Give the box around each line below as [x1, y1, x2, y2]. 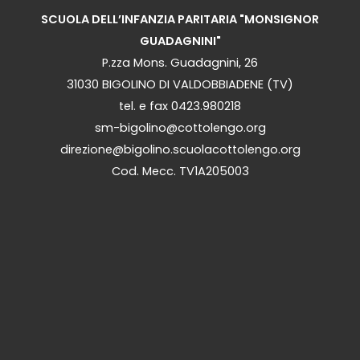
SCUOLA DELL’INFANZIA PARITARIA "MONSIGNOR [41, 11, 319, 28]
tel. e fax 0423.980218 [119, 98, 241, 115]
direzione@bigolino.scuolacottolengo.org [59, 141, 301, 158]
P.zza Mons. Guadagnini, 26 [102, 55, 258, 72]
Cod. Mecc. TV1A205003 [111, 163, 249, 180]
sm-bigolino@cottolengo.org [94, 120, 266, 137]
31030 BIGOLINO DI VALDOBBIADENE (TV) [67, 76, 293, 93]
